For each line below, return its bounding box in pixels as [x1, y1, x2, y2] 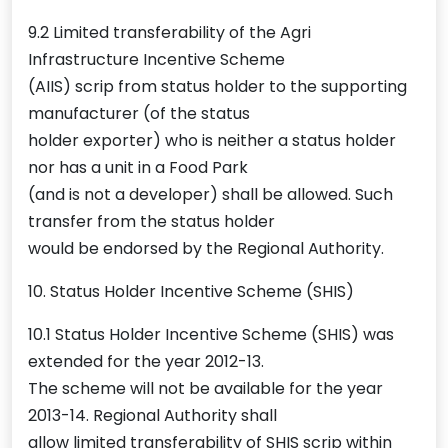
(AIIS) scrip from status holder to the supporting [28, 75, 407, 99]
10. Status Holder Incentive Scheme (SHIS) [28, 280, 354, 304]
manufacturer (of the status [28, 102, 250, 126]
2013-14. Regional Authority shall [28, 404, 277, 428]
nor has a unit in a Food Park [28, 156, 248, 180]
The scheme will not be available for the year [28, 377, 383, 401]
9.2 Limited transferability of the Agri [28, 21, 311, 45]
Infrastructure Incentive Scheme [28, 48, 285, 72]
